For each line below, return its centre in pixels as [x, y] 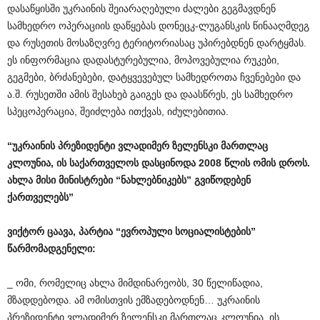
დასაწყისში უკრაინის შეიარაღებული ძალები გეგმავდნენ [141, 8]
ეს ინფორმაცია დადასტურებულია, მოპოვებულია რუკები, [143, 60]
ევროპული [146, 231]
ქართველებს [38, 197]
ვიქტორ [26, 231]
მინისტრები [86, 180]
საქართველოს [104, 162]
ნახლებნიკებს [154, 180]
